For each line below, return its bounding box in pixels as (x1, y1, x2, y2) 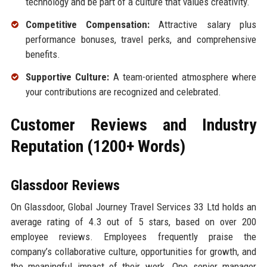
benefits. (25, 48, 60, 61)
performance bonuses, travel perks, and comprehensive (25, 33, 257, 46)
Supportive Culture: (25, 71, 110, 83)
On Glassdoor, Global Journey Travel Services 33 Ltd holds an (10, 201, 257, 213)
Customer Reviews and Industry (10, 115, 257, 135)
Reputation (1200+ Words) (10, 136, 185, 157)
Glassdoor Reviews (10, 177, 120, 194)
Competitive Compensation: (25, 18, 150, 31)
